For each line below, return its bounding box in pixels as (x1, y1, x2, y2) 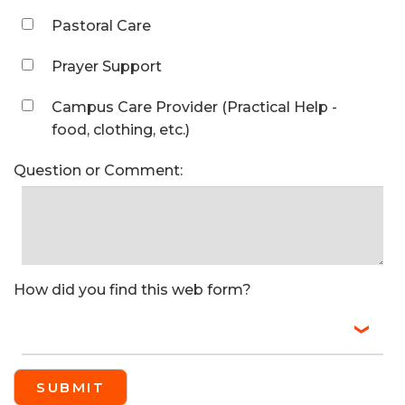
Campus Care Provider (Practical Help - (52, 98, 337, 116)
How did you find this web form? (14, 280, 251, 298)
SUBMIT (36, 378, 105, 396)
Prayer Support (52, 57, 162, 75)
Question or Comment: (14, 161, 183, 179)
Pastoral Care (52, 16, 151, 34)
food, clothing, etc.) (52, 120, 190, 138)
